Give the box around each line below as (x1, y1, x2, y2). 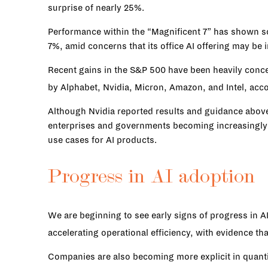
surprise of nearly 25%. (48, 3, 144, 13)
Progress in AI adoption (48, 167, 255, 187)
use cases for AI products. (48, 135, 157, 145)
